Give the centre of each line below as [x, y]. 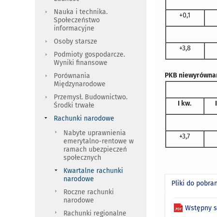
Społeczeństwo [77, 20]
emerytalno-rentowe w [99, 141]
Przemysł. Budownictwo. [91, 97]
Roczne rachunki [89, 192]
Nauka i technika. [81, 12]
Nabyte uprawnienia [95, 133]
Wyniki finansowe [81, 63]
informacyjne [74, 29]
